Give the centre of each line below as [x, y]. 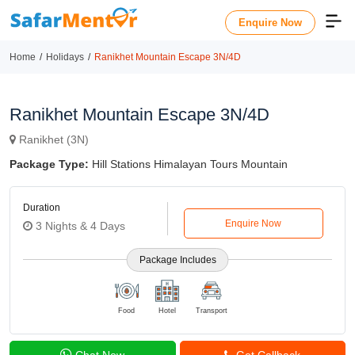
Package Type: [49, 164]
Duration [42, 207]
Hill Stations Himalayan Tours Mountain [188, 164]
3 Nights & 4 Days [79, 225]
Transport [211, 310]
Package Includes [177, 260]
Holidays [65, 57]
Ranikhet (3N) [52, 139]
